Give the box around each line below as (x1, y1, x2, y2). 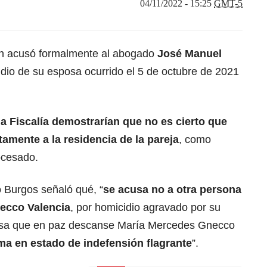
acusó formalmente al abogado (4, 47, 154, 60)
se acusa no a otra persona (103, 183, 241, 195)
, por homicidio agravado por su (70, 201, 221, 213)
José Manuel (154, 47, 222, 60)
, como (179, 133, 211, 145)
